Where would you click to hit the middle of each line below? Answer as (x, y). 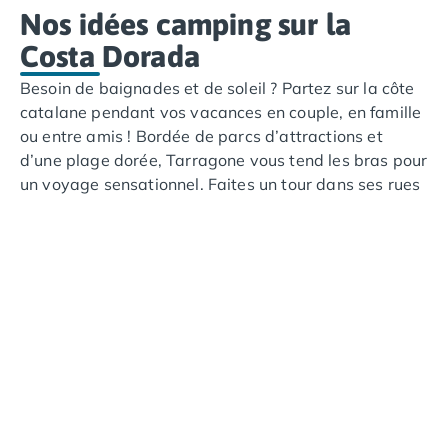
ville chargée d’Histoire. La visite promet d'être (198, 231)
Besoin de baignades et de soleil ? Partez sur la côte (217, 87)
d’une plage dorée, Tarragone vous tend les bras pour (224, 159)
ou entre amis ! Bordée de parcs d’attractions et (201, 135)
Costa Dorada (110, 55)
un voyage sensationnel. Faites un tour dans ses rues (220, 183)
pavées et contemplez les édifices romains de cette (214, 207)
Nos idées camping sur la (185, 23)
